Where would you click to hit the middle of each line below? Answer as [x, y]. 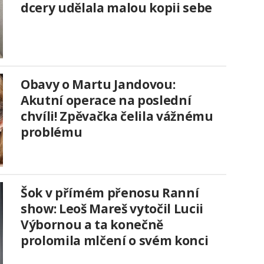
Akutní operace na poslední [106, 100]
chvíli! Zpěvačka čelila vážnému [117, 116]
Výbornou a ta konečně [92, 225]
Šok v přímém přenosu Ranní [110, 193]
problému [52, 132]
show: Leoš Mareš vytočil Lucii [112, 209]
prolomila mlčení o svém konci [115, 241]
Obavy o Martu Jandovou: [98, 85]
